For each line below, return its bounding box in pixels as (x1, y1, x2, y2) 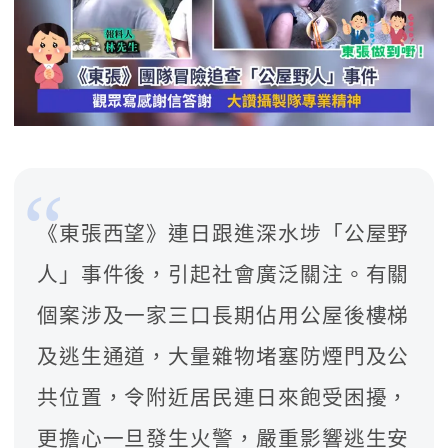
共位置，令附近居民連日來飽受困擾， (36, 387, 410, 410)
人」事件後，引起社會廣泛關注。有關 (36, 264, 410, 287)
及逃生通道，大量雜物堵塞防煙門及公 (36, 346, 410, 369)
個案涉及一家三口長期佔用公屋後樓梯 (36, 305, 410, 328)
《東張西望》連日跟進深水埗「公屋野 (36, 223, 410, 246)
